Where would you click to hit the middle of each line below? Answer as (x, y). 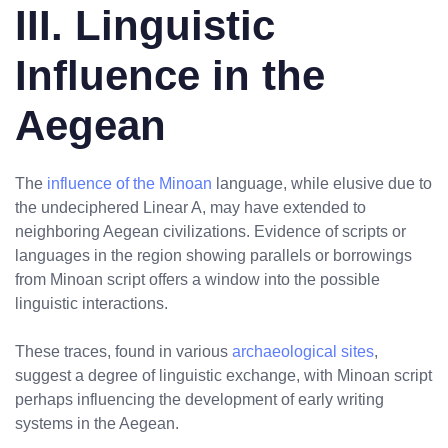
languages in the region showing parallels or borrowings (213, 255)
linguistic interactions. (91, 303)
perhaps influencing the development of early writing (199, 399)
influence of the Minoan (129, 183)
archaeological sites (303, 351)
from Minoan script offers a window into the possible (197, 279)
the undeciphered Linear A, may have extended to (190, 207)
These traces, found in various (123, 351)
